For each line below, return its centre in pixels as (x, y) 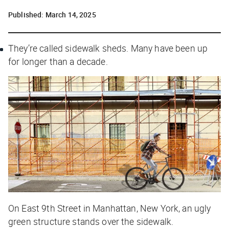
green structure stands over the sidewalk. (91, 221)
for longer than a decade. (58, 61)
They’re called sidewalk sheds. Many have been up (108, 48)
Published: (27, 14)
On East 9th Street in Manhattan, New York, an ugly (110, 208)
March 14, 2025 (71, 14)
